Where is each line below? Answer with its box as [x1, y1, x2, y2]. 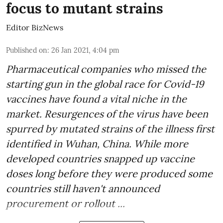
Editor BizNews [6, 22, 63, 33]
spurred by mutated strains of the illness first [6, 122, 215, 135]
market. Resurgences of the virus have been [6, 108, 208, 120]
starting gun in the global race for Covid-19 [6, 78, 204, 91]
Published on [6, 46, 47, 55]
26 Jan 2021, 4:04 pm [51, 46, 119, 55]
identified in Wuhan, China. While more [6, 137, 188, 150]
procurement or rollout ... [6, 197, 125, 210]
